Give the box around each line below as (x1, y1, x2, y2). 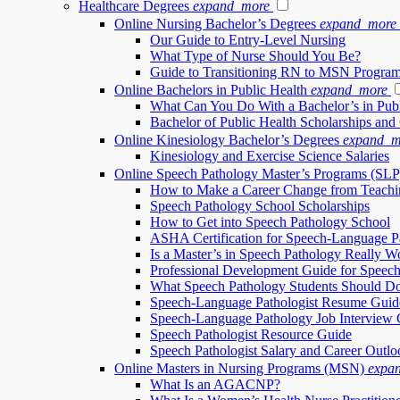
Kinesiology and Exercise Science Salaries (150, 148, 389, 163)
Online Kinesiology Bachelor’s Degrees (114, 132, 339, 147)
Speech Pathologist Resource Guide (150, 327, 352, 342)
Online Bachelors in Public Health (114, 82, 307, 97)
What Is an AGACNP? (150, 377, 280, 392)
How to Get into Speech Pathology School (150, 214, 390, 229)
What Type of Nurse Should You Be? (150, 48, 361, 63)
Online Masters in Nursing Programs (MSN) (114, 361, 364, 376)
